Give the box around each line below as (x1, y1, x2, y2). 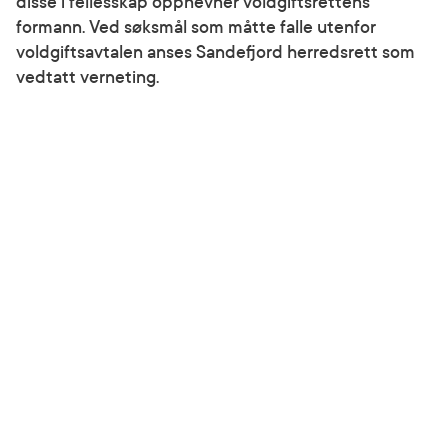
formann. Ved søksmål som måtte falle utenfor (16, 17, 376, 38)
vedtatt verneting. (16, 67, 159, 88)
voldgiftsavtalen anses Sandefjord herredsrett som (16, 42, 415, 63)
